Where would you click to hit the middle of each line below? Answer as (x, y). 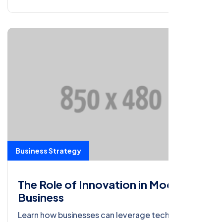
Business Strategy (48, 151)
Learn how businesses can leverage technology (107, 215)
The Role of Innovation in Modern (104, 185)
